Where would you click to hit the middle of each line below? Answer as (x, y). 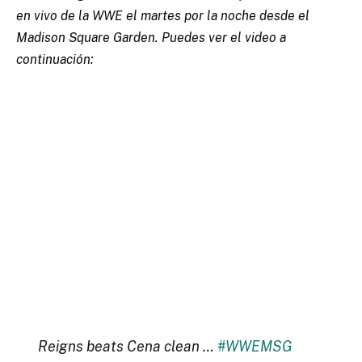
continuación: (55, 60)
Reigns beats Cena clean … (127, 347)
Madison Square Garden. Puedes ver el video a (151, 38)
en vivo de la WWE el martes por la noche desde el (163, 16)
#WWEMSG (255, 347)
